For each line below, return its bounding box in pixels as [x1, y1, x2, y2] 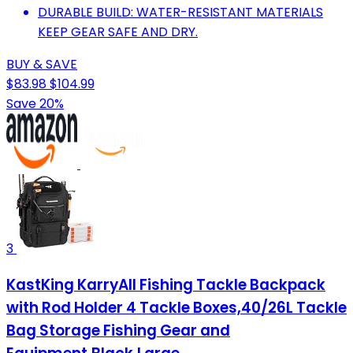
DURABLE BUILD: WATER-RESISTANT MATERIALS [38, 3, 323, 22]
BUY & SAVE [6, 55, 77, 74]
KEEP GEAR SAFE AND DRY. [38, 23, 198, 42]
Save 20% [6, 95, 64, 113]
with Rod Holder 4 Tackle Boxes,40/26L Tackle [6, 296, 347, 318]
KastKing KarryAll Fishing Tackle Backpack [6, 273, 325, 295]
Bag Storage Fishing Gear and [6, 319, 230, 341]
